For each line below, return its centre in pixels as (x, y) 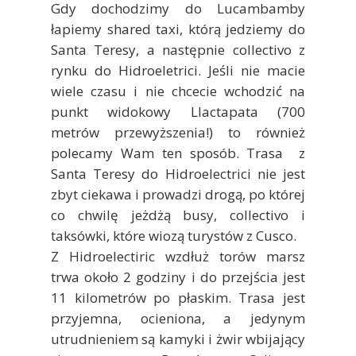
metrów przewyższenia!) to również (178, 132)
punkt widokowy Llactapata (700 (178, 111)
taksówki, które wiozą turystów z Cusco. (174, 235)
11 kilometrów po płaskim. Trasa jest (178, 297)
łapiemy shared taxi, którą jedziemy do (178, 29)
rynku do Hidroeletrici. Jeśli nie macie (178, 70)
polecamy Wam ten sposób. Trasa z (178, 153)
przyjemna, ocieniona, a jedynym (178, 318)
